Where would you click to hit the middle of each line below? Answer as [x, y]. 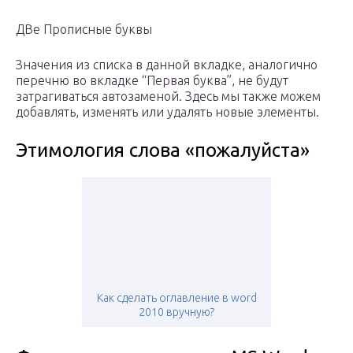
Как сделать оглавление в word [176, 298]
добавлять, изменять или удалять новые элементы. [167, 112]
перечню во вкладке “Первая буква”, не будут [152, 81]
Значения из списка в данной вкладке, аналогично [167, 65]
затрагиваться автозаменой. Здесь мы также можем [168, 97]
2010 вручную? [176, 312]
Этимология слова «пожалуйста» [163, 150]
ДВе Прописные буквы [84, 30]
